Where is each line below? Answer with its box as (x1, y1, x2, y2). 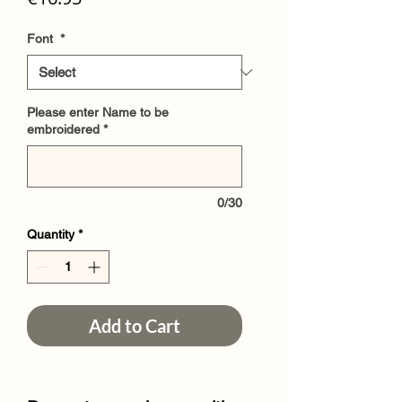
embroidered (27, 122, 100, 137)
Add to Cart (89, 315, 180, 337)
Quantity (27, 227, 74, 242)
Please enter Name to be (27, 105, 169, 120)
